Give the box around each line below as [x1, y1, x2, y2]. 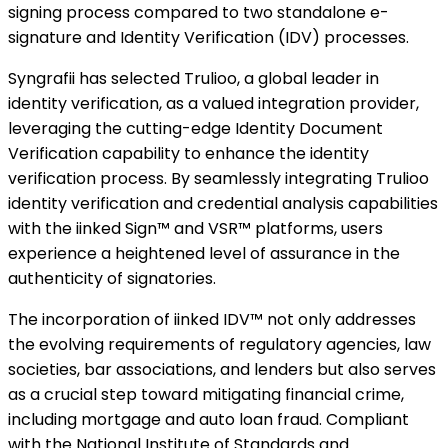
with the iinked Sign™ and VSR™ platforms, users [8, 217, 383, 241]
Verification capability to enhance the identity [8, 142, 369, 166]
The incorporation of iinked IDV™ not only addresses [8, 308, 416, 332]
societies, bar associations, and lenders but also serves [8, 358, 436, 382]
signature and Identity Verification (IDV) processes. [8, 26, 409, 50]
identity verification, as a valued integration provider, [8, 92, 419, 116]
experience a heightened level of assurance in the [8, 242, 400, 266]
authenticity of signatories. [8, 267, 216, 291]
